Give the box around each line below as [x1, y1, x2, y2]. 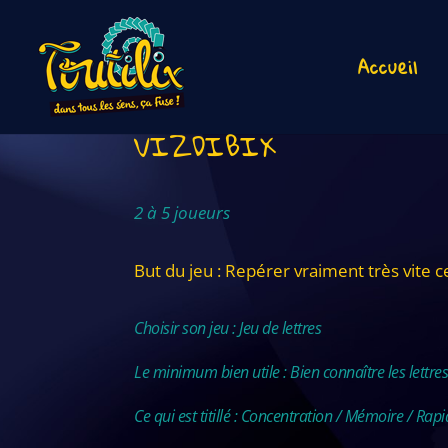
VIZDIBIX [134, 119, 277, 173]
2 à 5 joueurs [134, 201, 231, 225]
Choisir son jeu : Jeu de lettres [134, 317, 322, 340]
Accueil [358, 50, 418, 84]
